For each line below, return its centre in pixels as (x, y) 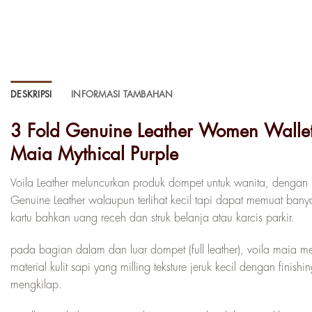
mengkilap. (36, 284)
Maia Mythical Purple (94, 155)
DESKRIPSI (31, 95)
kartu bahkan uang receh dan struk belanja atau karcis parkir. (152, 218)
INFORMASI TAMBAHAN (122, 95)
